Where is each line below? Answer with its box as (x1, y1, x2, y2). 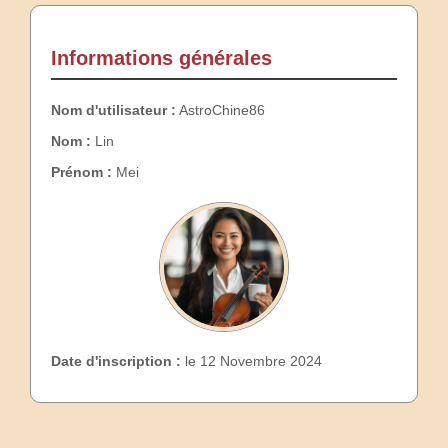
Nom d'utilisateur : (51, 101, 176, 118)
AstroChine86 (176, 101, 265, 118)
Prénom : (51, 163, 112, 180)
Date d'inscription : (51, 352, 181, 369)
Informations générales (51, 46, 272, 69)
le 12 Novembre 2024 (181, 352, 322, 369)
